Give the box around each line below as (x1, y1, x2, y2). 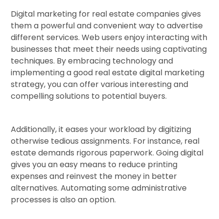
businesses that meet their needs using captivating (11, 44, 207, 55)
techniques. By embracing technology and (11, 55, 174, 67)
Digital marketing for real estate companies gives (11, 8, 201, 20)
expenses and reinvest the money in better (11, 171, 177, 182)
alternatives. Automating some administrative (11, 182, 187, 194)
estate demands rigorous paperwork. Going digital (11, 147, 204, 159)
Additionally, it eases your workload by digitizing (11, 124, 192, 135)
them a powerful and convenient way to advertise (11, 20, 203, 32)
